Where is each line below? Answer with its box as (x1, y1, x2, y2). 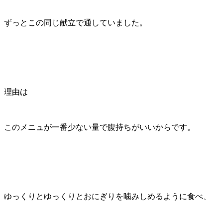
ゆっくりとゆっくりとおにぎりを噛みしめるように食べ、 (4, 192, 211, 201)
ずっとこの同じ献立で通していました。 (4, 18, 147, 27)
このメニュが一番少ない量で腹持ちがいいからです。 (4, 122, 195, 131)
